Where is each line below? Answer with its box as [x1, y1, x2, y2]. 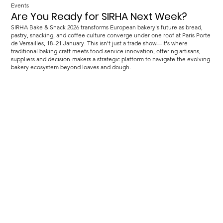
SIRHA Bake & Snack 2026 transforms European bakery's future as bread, [11, 23, 203, 31]
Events [11, 1, 29, 9]
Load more [92, 90, 131, 100]
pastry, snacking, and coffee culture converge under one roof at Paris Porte [11, 31, 211, 39]
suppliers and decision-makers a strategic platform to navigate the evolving [11, 55, 211, 63]
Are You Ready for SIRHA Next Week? [11, 9, 188, 23]
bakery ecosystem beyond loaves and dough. [11, 63, 131, 71]
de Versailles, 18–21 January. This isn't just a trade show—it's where [11, 39, 188, 47]
